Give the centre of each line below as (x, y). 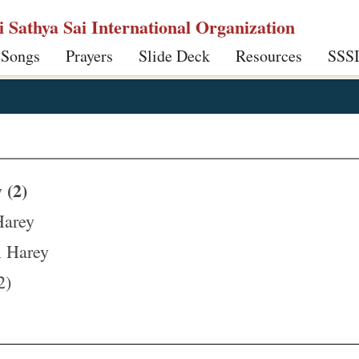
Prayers (89, 56)
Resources (269, 56)
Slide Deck (174, 56)
